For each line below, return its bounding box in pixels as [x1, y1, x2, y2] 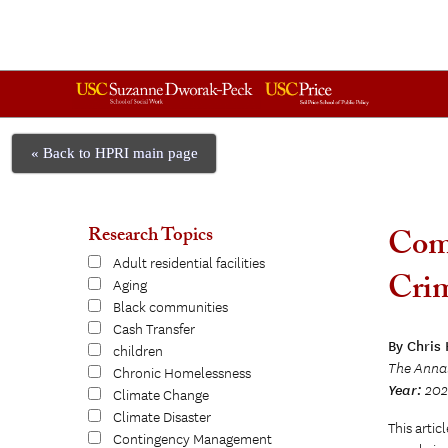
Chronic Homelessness [113, 364, 251, 383]
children [113, 342, 163, 361]
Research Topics [88, 220, 213, 253]
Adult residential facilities [113, 254, 265, 273]
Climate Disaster [113, 408, 211, 427]
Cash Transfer [113, 320, 195, 339]
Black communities [113, 298, 228, 317]
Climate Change [113, 386, 209, 405]
